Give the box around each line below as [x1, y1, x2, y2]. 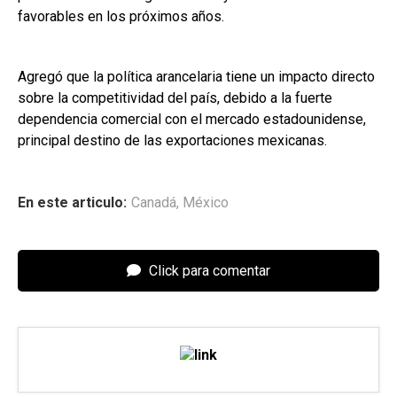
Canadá [131, 193, 176, 211]
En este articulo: [18, 193, 127, 211]
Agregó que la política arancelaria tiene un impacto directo [18, 67, 375, 85]
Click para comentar [145, 261, 270, 279]
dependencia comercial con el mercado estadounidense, [18, 110, 366, 128]
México [183, 193, 229, 211]
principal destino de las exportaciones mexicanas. [18, 131, 327, 149]
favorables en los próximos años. [18, 7, 224, 25]
